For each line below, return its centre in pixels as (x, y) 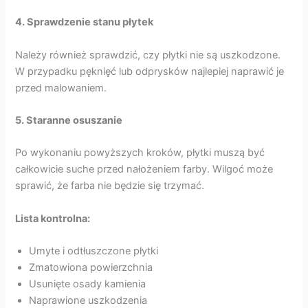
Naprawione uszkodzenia (88, 300)
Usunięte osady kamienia (88, 284)
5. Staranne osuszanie (69, 120)
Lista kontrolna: (53, 218)
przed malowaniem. (61, 88)
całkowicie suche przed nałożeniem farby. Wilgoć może (144, 169)
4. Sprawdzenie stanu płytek (85, 22)
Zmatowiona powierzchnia (91, 267)
